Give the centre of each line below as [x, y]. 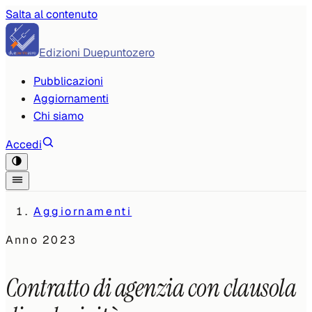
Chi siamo [58, 116]
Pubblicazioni [68, 81]
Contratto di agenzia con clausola [151, 288]
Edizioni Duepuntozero [97, 53]
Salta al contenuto [52, 14]
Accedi [24, 145]
